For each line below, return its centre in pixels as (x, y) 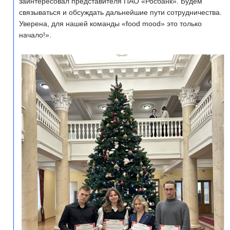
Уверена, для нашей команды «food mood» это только (110, 23)
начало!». (35, 35)
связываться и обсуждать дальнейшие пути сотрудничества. (120, 12)
